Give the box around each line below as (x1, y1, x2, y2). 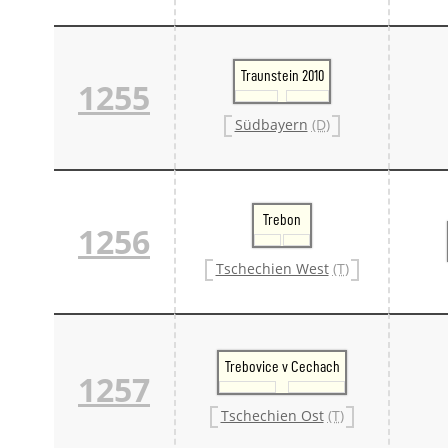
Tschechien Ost (220, 406, 324, 426)
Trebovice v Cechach (224, 358, 340, 375)
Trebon (263, 211, 301, 228)
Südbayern (234, 115, 308, 135)
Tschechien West (215, 259, 329, 279)
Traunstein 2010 (240, 67, 324, 84)
